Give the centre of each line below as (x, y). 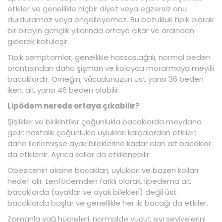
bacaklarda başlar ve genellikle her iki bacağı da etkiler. (108, 203)
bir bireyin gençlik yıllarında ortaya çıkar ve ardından (101, 30)
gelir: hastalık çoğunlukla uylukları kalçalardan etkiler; (102, 132)
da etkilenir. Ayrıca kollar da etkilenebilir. (79, 154)
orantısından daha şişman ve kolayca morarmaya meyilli (111, 68)
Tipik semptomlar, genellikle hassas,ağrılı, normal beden (109, 57)
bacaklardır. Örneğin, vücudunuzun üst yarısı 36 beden (106, 79)
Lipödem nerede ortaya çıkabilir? (74, 106)
